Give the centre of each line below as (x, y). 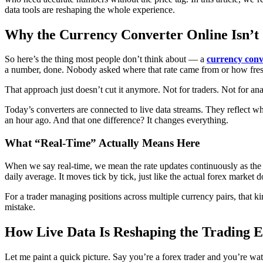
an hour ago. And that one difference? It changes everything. (117, 120)
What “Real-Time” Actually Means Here (102, 143)
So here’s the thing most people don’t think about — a (106, 59)
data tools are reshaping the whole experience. (90, 9)
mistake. (20, 207)
